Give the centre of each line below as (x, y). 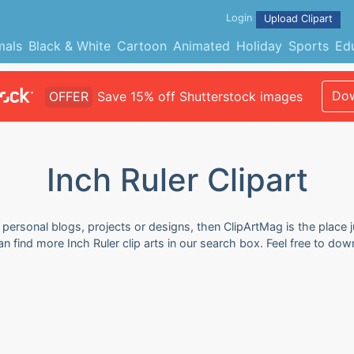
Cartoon (141, 46)
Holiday (259, 46)
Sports (308, 46)
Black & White (69, 46)
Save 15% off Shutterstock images (200, 96)
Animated (201, 46)
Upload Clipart (298, 19)
